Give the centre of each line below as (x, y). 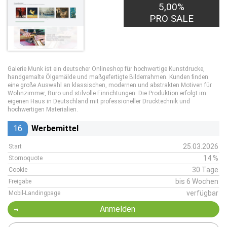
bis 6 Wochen (197, 181)
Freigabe (20, 181)
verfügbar (202, 193)
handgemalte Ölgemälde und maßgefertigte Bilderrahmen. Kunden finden (108, 77)
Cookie (18, 170)
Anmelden (117, 209)
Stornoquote (26, 158)
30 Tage (205, 170)
